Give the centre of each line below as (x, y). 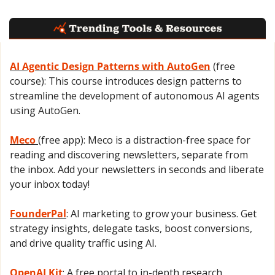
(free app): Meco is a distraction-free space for (144, 140)
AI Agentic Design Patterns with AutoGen (110, 66)
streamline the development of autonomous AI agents (135, 95)
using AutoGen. (45, 110)
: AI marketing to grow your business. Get (161, 213)
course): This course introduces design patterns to (126, 81)
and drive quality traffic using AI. (83, 243)
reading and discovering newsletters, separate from (129, 154)
